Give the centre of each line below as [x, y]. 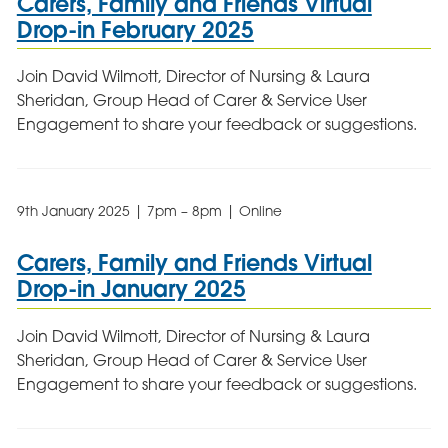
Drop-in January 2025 [131, 289]
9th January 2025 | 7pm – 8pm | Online [149, 211]
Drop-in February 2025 [135, 29]
